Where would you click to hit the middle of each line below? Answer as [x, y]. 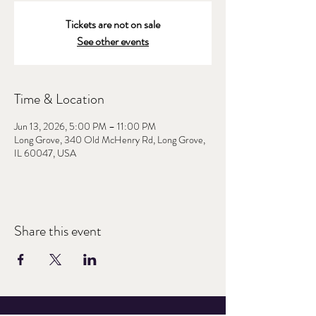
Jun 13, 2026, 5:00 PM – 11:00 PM [85, 126]
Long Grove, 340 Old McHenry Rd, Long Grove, [110, 140]
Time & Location [59, 99]
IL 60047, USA [45, 153]
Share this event [58, 231]
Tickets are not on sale [113, 24]
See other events [113, 41]
